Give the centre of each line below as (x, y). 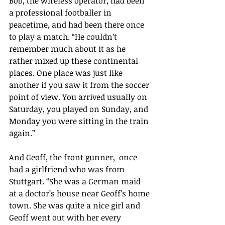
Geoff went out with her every (66, 217)
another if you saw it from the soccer (80, 85)
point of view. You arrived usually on (79, 97)
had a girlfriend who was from (68, 169)
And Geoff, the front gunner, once (74, 157)
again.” (22, 133)
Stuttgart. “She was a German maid (76, 181)
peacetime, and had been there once (78, 24)
